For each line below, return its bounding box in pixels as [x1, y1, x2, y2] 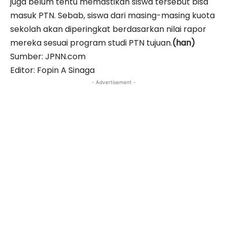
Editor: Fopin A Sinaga [10, 64, 95, 76]
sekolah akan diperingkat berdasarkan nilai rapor [10, 23, 206, 35]
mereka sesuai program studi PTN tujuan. [10, 36, 172, 49]
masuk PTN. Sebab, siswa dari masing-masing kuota [10, 9, 215, 21]
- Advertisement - [91, 79, 136, 85]
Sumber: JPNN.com [10, 50, 86, 62]
